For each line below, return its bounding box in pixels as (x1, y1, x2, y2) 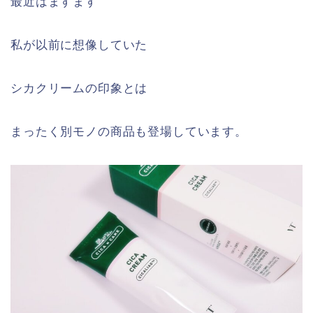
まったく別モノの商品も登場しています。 (10, 125, 247, 139)
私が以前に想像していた (10, 38, 148, 52)
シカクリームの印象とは (10, 82, 148, 96)
